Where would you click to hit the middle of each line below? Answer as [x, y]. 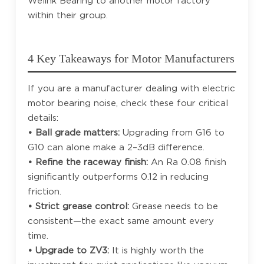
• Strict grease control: [80, 206]
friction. [44, 191]
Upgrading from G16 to [173, 132]
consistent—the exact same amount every [121, 221]
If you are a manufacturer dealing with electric [131, 88]
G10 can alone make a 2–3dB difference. [116, 147]
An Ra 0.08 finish [188, 162]
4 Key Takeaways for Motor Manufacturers [131, 58]
